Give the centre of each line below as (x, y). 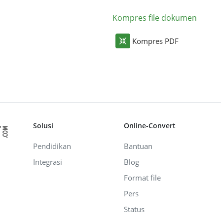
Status (134, 209)
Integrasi (48, 162)
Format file (143, 177)
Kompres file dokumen (155, 18)
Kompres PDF (155, 41)
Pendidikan (52, 146)
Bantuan (138, 146)
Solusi (43, 125)
